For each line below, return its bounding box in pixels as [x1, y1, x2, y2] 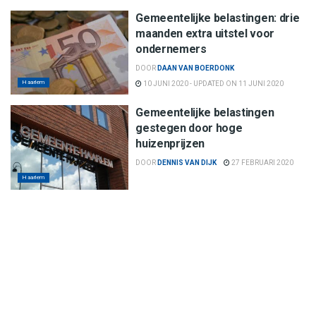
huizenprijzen [135, 137, 205, 151]
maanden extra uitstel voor [135, 26, 274, 40]
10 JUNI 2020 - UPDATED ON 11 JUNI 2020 [142, 79, 284, 87]
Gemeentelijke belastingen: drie [135, 11, 300, 25]
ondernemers [135, 42, 207, 56]
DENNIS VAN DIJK [157, 159, 217, 167]
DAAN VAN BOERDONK [157, 63, 235, 72]
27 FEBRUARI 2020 [230, 159, 294, 167]
